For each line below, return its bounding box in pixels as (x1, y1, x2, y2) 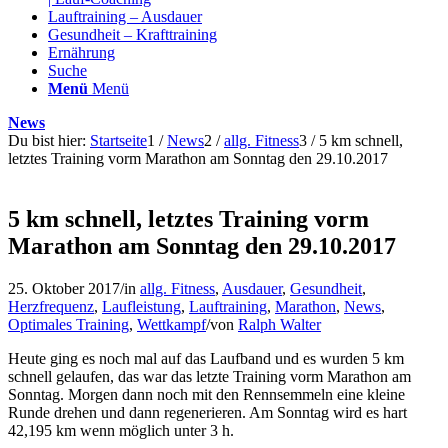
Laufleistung (102, 297, 181, 315)
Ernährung (48, 44, 115, 61)
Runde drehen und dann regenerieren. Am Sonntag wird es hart (8, 403, 407, 421)
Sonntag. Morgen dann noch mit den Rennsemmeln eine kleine (8, 385, 405, 403)
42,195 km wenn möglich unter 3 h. (8, 421, 234, 439)
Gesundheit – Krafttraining (48, 26, 217, 43)
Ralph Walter (238, 315, 321, 333)
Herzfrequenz (8, 297, 94, 315)
